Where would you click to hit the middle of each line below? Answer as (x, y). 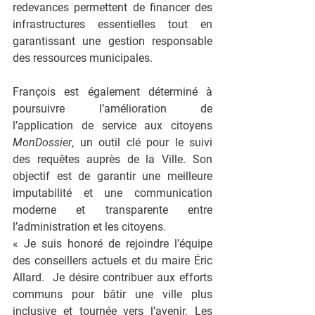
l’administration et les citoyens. (89, 227)
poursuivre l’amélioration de (112, 109)
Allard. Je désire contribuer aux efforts (112, 277)
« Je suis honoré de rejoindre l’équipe (112, 244)
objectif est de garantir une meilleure (112, 176)
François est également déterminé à (112, 92)
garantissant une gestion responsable (112, 41)
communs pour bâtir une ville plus (112, 294)
